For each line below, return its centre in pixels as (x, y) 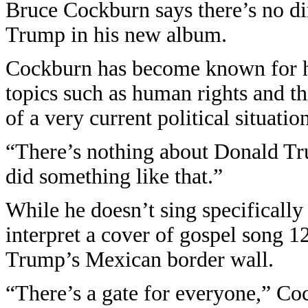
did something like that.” (114, 176)
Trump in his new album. (116, 35)
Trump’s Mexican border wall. (140, 260)
